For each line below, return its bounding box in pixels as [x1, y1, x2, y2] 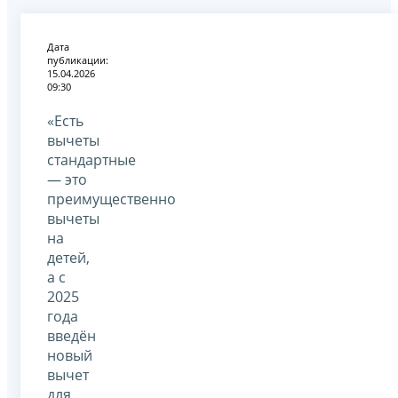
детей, [47, 247, 90, 267]
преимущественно [47, 188, 176, 209]
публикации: [47, 52, 108, 67]
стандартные [47, 149, 136, 170]
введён [47, 325, 96, 346]
